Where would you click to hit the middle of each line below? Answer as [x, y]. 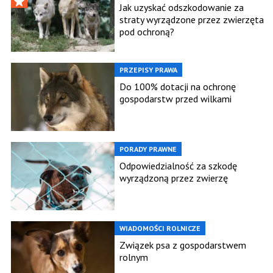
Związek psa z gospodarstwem [183, 245]
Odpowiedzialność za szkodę [178, 166]
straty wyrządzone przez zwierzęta [192, 19]
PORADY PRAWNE [148, 149]
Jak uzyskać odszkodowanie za [182, 7]
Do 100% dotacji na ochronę [178, 87]
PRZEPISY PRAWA [148, 70]
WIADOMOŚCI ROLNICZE [160, 229]
